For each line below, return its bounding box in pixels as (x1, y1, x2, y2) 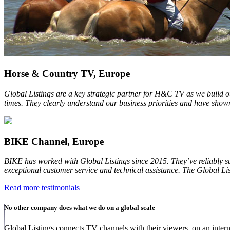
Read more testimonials (4, 183, 80, 193)
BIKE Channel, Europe (4, 136, 104, 147)
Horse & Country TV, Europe (4, 68, 130, 80)
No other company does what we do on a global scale (4, 204, 155, 212)
